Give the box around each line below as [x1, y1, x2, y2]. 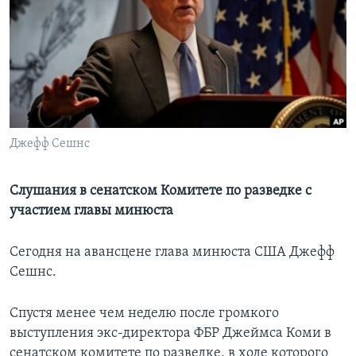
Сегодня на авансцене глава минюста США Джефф [10, 245, 335, 261]
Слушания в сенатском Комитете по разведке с [10, 184, 311, 199]
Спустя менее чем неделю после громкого [10, 306, 279, 322]
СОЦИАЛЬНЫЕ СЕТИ [14, 64, 108, 76]
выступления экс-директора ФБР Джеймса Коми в [10, 326, 331, 342]
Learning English [14, 21, 108, 36]
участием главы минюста [10, 203, 173, 219]
